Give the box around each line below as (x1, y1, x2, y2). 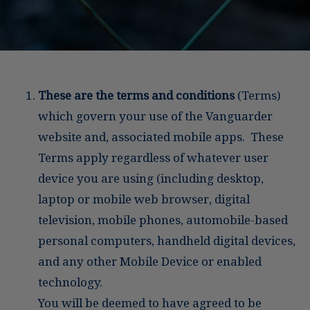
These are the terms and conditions (38, 88, 235, 102)
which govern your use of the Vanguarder (38, 109, 273, 123)
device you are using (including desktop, (38, 171, 264, 185)
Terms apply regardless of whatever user (38, 150, 268, 165)
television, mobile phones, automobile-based (38, 212, 288, 227)
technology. (38, 275, 102, 289)
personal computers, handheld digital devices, (38, 233, 295, 248)
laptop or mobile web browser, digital (38, 192, 250, 206)
